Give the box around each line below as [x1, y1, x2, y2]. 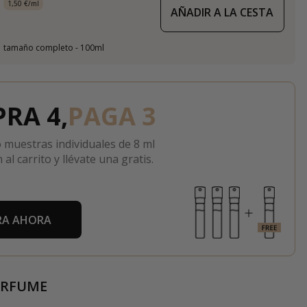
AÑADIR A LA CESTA [171, 5, 274, 20]
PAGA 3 [67, 99, 156, 133]
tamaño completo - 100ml [3, 42, 104, 53]
